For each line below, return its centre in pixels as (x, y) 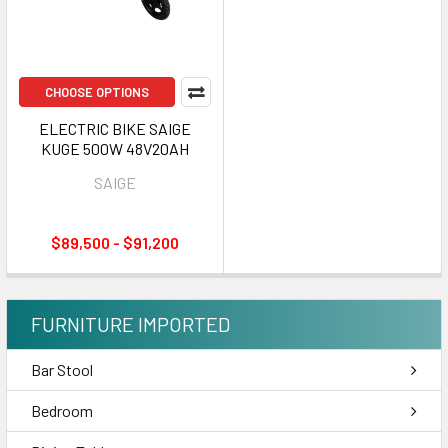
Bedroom (62, 410)
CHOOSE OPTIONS (97, 92)
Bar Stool (62, 369)
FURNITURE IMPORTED (130, 324)
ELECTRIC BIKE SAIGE (115, 128)
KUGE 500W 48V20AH (115, 148)
